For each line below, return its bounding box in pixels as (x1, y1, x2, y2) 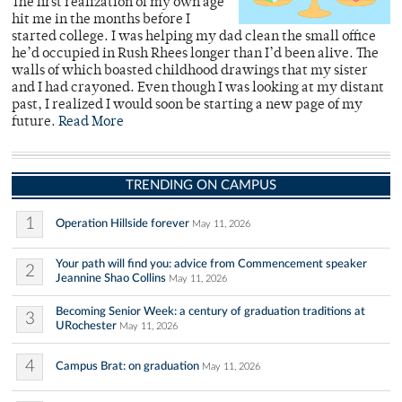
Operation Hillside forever (56, 216, 189, 230)
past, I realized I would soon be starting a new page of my (12, 98, 363, 112)
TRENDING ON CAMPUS (126, 178, 276, 192)
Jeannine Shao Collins (56, 271, 166, 284)
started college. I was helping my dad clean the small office (12, 30, 376, 44)
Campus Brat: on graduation (56, 359, 199, 372)
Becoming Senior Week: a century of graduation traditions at (56, 304, 365, 318)
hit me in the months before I (12, 13, 190, 27)
